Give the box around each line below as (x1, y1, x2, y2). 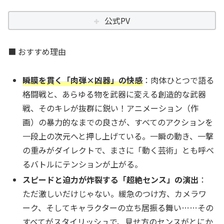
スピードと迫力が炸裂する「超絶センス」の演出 (22, 173, 199, 185)
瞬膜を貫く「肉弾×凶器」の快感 (22, 73, 143, 86)
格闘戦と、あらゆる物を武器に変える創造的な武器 (22, 87, 206, 100)
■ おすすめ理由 (8, 45, 66, 57)
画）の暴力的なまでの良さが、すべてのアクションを (22, 115, 213, 128)
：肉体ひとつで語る (142, 73, 214, 86)
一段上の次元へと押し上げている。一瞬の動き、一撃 (22, 129, 214, 142)
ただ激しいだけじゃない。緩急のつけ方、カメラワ (22, 187, 207, 199)
